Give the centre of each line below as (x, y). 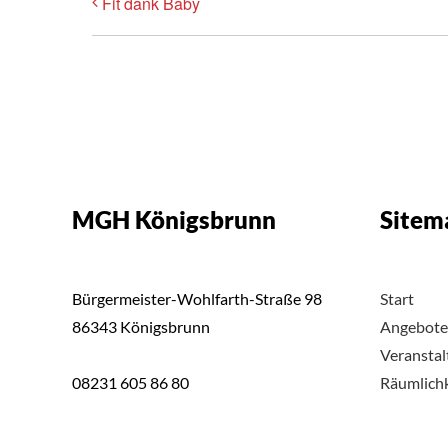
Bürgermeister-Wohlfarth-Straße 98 (197, 299)
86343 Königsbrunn (141, 327)
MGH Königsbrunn (174, 220)
